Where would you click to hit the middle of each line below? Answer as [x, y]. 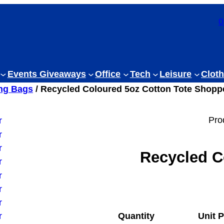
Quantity [136, 216]
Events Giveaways [46, 74]
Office [108, 74]
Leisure [176, 74]
